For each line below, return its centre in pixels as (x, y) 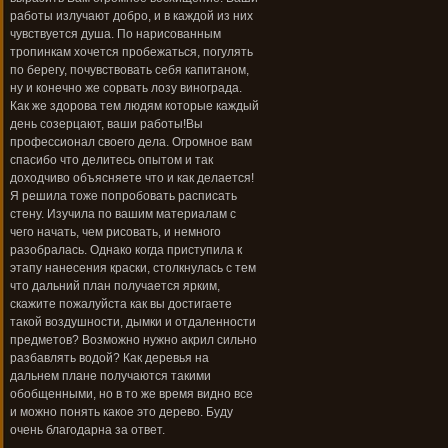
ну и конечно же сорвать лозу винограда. (126, 88)
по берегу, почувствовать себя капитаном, (129, 70)
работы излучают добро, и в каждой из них (131, 16)
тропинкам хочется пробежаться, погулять (131, 52)
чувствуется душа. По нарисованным (115, 34)
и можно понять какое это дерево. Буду (121, 412)
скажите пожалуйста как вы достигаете (121, 304)
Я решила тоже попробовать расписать (123, 196)
